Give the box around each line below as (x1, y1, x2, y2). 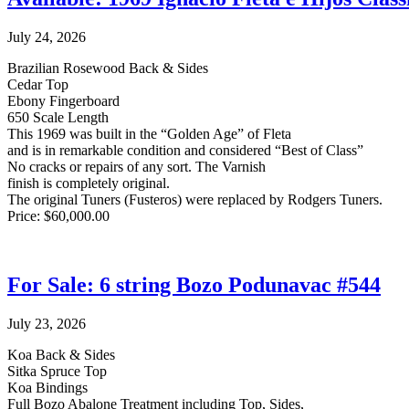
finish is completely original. (7, 174, 170, 191)
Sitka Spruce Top (7, 363, 107, 380)
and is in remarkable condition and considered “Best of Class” (7, 142, 363, 158)
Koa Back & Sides (7, 347, 115, 363)
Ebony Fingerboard (7, 92, 120, 109)
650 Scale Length (7, 109, 109, 125)
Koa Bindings (7, 380, 88, 396)
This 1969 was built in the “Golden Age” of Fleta (7, 125, 291, 142)
